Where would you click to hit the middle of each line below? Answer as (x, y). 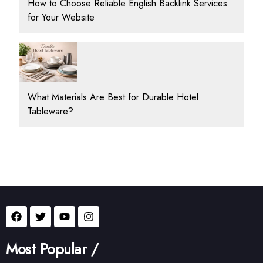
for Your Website (61, 18)
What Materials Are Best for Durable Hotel (113, 97)
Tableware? (50, 111)
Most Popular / (52, 249)
